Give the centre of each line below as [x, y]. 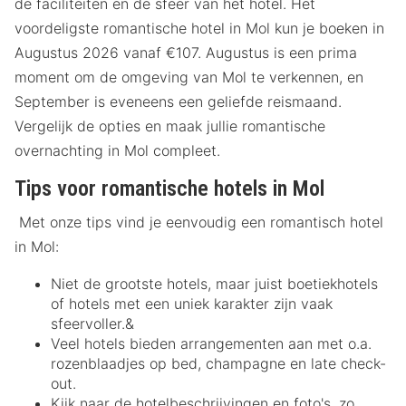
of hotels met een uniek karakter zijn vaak [192, 303]
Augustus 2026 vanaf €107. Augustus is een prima [186, 53]
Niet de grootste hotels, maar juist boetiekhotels [214, 283]
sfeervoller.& [92, 323]
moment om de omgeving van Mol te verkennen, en [189, 77]
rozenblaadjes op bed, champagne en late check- [218, 363]
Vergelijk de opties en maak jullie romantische [170, 126]
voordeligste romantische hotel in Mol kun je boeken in [199, 29]
